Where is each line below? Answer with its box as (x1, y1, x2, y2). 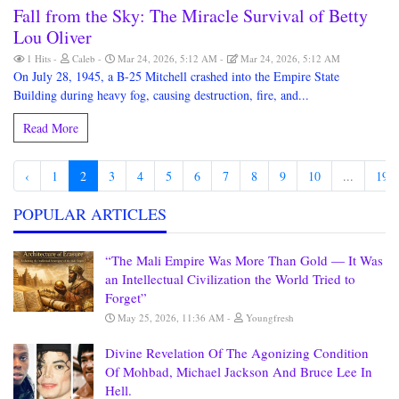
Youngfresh (243, 311, 297, 325)
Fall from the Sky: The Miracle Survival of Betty (13, 4, 368, 28)
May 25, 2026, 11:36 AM (115, 311, 227, 325)
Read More (23, 119, 78, 137)
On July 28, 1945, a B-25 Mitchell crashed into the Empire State (13, 68, 339, 85)
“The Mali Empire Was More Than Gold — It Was (105, 251, 383, 270)
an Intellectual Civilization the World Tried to (105, 270, 355, 289)
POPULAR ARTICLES (13, 203, 167, 225)
